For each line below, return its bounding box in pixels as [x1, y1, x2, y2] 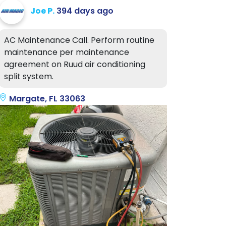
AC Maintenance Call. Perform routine [4, 34, 154, 46]
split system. [4, 70, 53, 82]
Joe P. [30, 5, 54, 17]
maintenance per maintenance [4, 46, 129, 58]
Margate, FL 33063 [7, 92, 85, 104]
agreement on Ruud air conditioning [4, 58, 145, 70]
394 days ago [56, 5, 114, 17]
